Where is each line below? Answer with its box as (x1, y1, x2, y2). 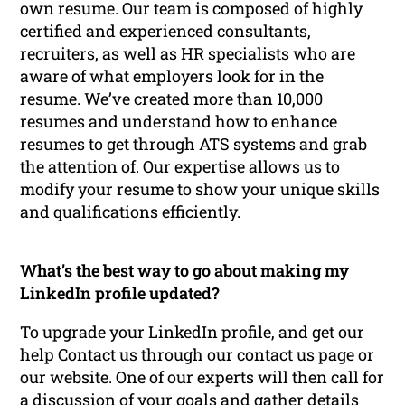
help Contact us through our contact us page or (20, 343, 375, 365)
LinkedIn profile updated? (20, 281, 221, 304)
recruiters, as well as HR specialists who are (20, 42, 356, 64)
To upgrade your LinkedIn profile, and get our (20, 320, 365, 343)
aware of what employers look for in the (20, 64, 325, 87)
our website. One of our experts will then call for (20, 365, 385, 388)
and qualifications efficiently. (20, 200, 241, 222)
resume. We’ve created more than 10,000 (20, 87, 324, 109)
